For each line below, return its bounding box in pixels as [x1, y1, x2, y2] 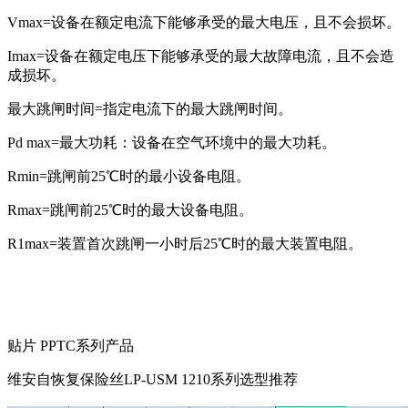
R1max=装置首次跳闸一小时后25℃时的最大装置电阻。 [7, 236, 362, 252]
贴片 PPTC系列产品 [7, 338, 134, 354]
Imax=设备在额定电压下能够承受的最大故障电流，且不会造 [7, 48, 394, 65]
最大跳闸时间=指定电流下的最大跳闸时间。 [7, 101, 292, 117]
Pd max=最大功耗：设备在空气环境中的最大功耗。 [7, 135, 336, 151]
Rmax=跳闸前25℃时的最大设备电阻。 [7, 202, 253, 219]
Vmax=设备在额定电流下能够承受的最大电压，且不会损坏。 [7, 15, 401, 31]
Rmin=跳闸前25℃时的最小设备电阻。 [7, 168, 250, 185]
